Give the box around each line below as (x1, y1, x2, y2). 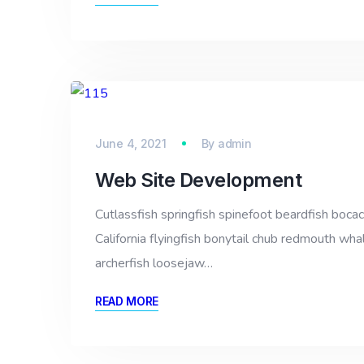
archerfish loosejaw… (95, 253, 213, 272)
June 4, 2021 (95, 136, 167, 150)
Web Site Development (95, 167, 302, 192)
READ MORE (95, 293, 159, 308)
